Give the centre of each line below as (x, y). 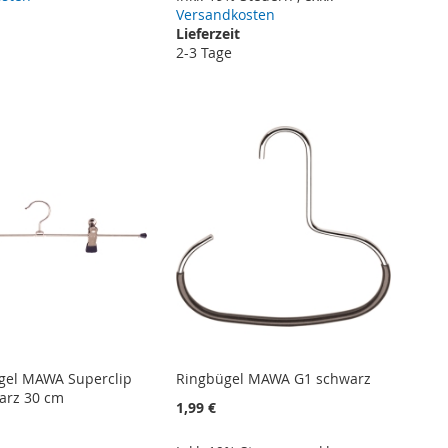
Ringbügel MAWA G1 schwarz (274, 379)
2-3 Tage (204, 52)
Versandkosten (226, 14)
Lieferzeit (208, 33)
